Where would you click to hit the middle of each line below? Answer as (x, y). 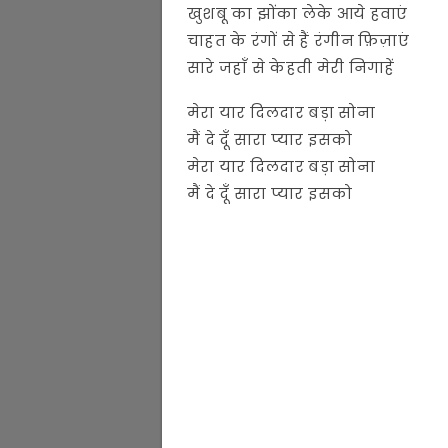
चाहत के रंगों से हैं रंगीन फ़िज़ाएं (298, 40)
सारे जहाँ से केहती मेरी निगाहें (291, 67)
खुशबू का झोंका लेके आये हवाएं (297, 13)
